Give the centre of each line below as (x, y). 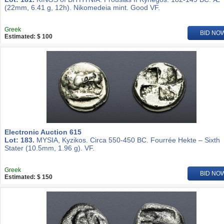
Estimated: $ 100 (28, 36)
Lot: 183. (19, 140)
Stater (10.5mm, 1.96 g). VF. (49, 148)
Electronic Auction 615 (43, 132)
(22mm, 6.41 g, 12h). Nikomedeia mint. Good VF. (82, 7)
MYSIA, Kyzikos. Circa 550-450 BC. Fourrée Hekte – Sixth (127, 140)
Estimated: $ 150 (28, 177)
